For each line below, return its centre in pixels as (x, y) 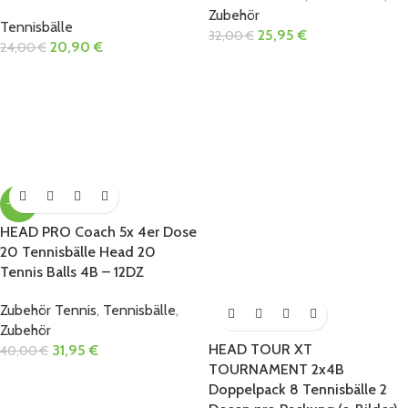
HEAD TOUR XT (260, 349)
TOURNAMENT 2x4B (276, 369)
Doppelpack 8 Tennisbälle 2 (298, 389)
